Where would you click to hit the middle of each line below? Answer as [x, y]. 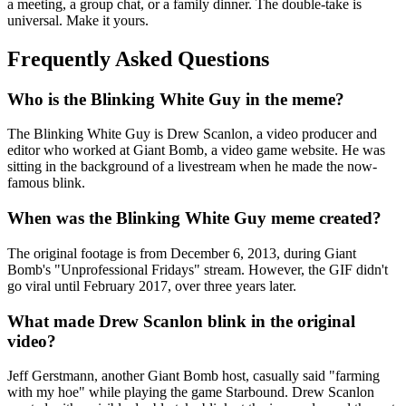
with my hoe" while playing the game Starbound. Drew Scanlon [191, 392]
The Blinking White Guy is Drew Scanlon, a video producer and [192, 134]
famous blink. [46, 183]
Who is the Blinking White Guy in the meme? [176, 99]
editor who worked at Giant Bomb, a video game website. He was [196, 150]
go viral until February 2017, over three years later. [152, 285]
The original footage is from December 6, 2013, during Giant [182, 253]
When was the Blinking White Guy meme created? [194, 218]
